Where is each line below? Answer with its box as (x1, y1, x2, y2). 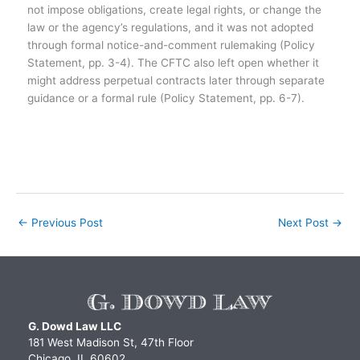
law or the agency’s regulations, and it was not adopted (27, 20, 313, 34)
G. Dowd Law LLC (28, 319, 121, 333)
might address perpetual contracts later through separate (27, 73, 325, 87)
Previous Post (28, 216, 103, 230)
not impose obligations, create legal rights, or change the (27, 2, 321, 16)
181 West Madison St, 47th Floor (28, 335, 194, 349)
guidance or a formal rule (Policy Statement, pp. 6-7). (27, 91, 305, 104)
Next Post (278, 216, 332, 230)
